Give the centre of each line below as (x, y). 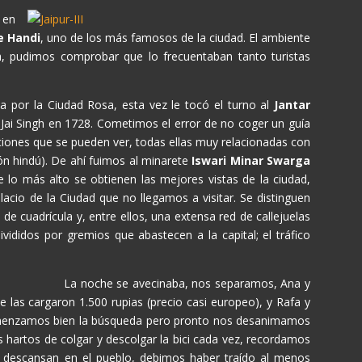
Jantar (292, 105)
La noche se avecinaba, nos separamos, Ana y (187, 283)
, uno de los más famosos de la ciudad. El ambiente (175, 38)
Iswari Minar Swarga (251, 160)
